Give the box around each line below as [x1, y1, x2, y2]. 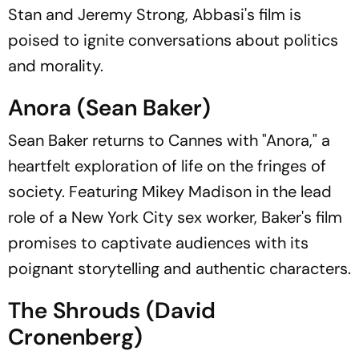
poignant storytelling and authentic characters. [8, 258, 351, 279]
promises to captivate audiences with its [8, 232, 309, 253]
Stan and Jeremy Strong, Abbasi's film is [8, 4, 301, 25]
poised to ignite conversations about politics [8, 30, 338, 50]
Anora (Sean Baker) [8, 93, 211, 123]
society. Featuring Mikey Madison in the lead [8, 181, 332, 202]
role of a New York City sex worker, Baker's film [8, 207, 342, 228]
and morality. [8, 55, 103, 76]
